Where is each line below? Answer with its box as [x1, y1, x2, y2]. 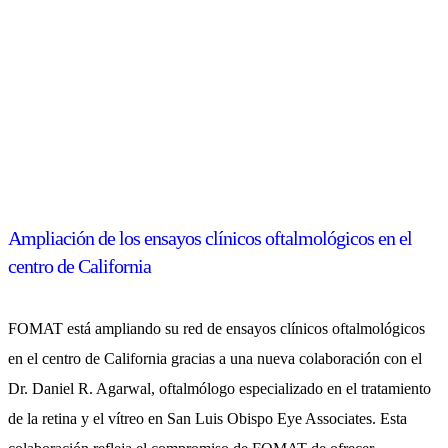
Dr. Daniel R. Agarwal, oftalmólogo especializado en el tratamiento [8, 379, 431, 397]
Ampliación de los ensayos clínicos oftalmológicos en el [8, 227, 412, 250]
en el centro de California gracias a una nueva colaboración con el [8, 349, 422, 367]
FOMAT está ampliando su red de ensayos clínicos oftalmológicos [8, 319, 425, 337]
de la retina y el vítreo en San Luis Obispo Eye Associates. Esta [8, 409, 407, 427]
